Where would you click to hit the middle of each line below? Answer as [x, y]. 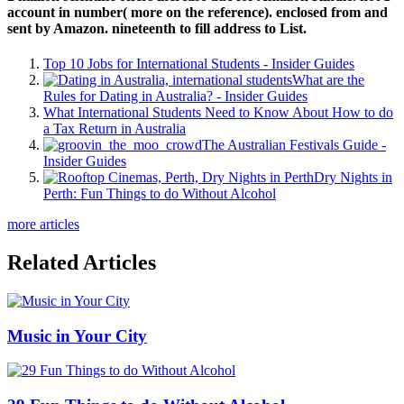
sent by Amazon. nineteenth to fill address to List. [157, 28]
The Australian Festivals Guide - [294, 145]
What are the [328, 80]
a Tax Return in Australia [115, 129]
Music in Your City [77, 335]
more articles [43, 225]
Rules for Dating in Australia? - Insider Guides [175, 96]
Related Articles [82, 263]
